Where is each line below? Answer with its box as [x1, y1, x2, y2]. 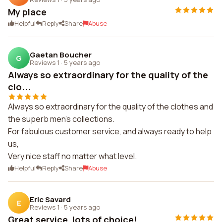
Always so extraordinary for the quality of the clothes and [8, 101, 213, 112]
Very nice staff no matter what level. [8, 151, 137, 162]
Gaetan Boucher [30, 49, 92, 60]
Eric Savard [30, 194, 71, 205]
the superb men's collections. [8, 113, 114, 124]
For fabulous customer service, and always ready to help [8, 126, 212, 137]
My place [8, 6, 47, 18]
